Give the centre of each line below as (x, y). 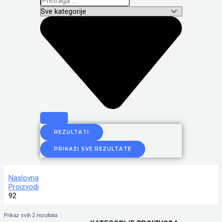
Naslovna (23, 178)
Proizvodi (23, 187)
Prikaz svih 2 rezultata (31, 215)
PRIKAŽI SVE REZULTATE (92, 149)
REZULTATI (71, 132)
